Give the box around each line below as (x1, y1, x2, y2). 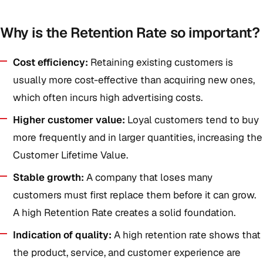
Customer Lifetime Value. (13, 149, 128, 161)
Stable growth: (13, 171, 84, 184)
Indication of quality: (13, 228, 112, 241)
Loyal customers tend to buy (125, 113, 259, 126)
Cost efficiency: (13, 56, 88, 69)
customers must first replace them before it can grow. (13, 188, 256, 201)
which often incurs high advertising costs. (13, 91, 203, 104)
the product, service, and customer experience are (13, 246, 241, 259)
